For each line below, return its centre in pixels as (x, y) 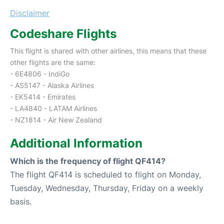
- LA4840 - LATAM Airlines (53, 108)
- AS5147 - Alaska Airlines (52, 85)
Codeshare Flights (63, 33)
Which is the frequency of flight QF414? (88, 161)
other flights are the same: (53, 62)
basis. (21, 201)
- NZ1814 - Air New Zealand (56, 119)
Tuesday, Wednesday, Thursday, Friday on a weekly (107, 188)
